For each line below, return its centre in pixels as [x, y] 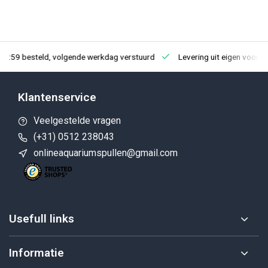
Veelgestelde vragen [77, 121]
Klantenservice [57, 97]
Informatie [36, 253]
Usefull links [42, 219]
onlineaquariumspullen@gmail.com [106, 153]
